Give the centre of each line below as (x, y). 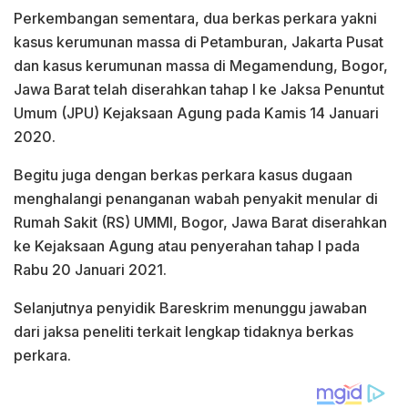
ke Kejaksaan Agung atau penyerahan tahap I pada (187, 245)
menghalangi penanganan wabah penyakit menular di (196, 198)
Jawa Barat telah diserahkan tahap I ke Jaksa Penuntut (199, 89)
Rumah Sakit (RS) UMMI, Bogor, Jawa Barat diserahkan (200, 222)
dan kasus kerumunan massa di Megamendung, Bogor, (201, 65)
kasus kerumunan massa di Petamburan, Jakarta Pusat (199, 41)
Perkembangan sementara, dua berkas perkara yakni (195, 18)
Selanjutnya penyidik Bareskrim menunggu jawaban (190, 307)
